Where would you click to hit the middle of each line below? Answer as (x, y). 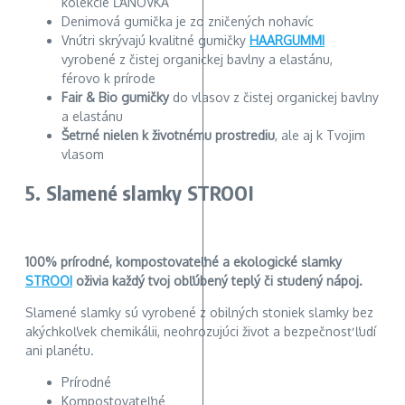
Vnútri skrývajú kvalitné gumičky (155, 41)
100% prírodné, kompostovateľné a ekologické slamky (184, 261)
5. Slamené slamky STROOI (139, 192)
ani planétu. (60, 350)
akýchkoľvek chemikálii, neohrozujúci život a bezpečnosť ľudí (201, 331)
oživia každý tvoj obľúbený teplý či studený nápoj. (217, 280)
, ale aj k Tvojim (320, 136)
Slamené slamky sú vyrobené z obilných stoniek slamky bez (199, 312)
